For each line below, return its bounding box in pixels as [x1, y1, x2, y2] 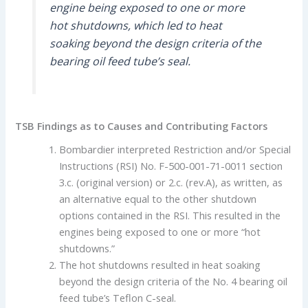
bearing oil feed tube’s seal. [49, 54, 190, 69]
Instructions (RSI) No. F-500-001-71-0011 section [59, 159, 283, 173]
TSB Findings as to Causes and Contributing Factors [15, 119, 268, 133]
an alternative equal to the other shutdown [59, 192, 257, 206]
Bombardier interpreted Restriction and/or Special [59, 142, 291, 157]
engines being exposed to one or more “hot [59, 225, 261, 239]
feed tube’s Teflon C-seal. [59, 291, 177, 305]
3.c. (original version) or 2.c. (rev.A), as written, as [59, 175, 283, 190]
